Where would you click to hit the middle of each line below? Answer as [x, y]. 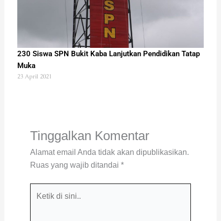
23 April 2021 [34, 76]
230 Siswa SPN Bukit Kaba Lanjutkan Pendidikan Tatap [108, 54]
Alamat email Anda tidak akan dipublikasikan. [109, 152]
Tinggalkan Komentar [90, 135]
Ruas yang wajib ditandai [75, 165]
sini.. [37, 215]
